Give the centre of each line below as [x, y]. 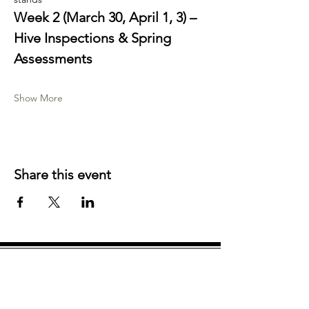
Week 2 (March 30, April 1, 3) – [107, 18]
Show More [38, 98]
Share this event [62, 175]
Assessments [53, 59]
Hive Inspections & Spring [94, 38]
